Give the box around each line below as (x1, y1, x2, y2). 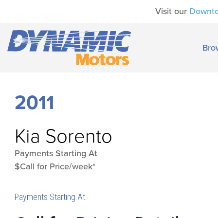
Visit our (155, 6, 189, 17)
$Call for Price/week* (15, 161, 95, 172)
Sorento (45, 124, 112, 148)
